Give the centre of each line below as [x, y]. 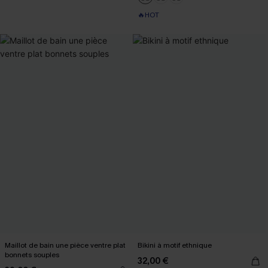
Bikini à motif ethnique [175, 245]
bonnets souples [32, 255]
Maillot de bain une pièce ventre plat [65, 245]
